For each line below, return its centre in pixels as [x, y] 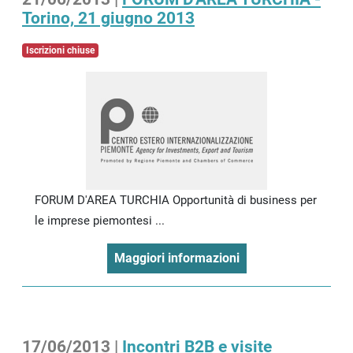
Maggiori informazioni [176, 258]
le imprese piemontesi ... [100, 220]
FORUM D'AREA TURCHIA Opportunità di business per [176, 200]
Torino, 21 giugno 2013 [108, 18]
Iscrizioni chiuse [60, 50]
